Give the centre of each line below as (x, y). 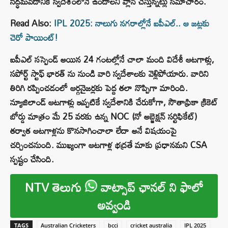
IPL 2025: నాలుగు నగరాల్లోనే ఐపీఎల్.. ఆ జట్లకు (132, 23)
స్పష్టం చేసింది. (32, 159)
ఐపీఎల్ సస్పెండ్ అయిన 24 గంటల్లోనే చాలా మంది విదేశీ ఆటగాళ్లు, (112, 60)
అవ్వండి (114, 205)
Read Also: (32, 23)
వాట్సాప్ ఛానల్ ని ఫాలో (150, 187)
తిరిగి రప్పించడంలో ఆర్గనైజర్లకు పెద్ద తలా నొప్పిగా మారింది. (99, 88)
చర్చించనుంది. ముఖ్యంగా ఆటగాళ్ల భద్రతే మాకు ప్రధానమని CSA (109, 145)
